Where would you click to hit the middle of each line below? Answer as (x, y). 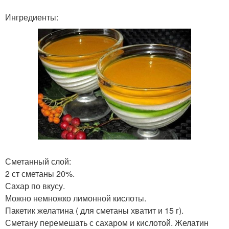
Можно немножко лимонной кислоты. (76, 198)
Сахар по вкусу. (35, 186)
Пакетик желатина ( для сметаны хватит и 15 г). (94, 210)
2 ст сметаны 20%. (40, 173)
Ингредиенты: (32, 17)
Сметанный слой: (38, 161)
